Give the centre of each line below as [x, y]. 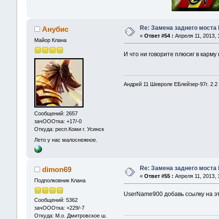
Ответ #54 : [159, 35]
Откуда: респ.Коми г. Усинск [69, 129]
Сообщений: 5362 [56, 200]
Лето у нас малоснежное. [66, 140]
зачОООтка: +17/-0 [58, 121]
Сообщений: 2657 [56, 114]
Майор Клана [50, 40]
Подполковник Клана [60, 180]
